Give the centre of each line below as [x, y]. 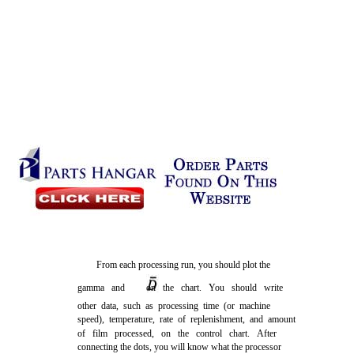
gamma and [105, 288]
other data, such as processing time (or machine [174, 306]
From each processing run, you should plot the [184, 265]
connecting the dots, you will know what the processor [180, 347]
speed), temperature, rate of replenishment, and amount [187, 319]
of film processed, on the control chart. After [177, 333]
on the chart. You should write [215, 288]
